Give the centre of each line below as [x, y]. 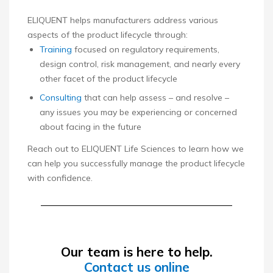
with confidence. [60, 178]
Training [56, 50]
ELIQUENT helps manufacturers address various [123, 20]
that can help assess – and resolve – [155, 98]
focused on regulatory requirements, [146, 50]
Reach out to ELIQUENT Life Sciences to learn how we [136, 149]
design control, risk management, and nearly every [140, 64]
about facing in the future [90, 127]
